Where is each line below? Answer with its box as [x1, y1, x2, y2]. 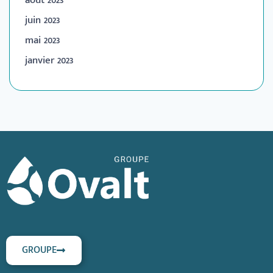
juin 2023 [25, 12, 60, 29]
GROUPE [22, 242, 57, 259]
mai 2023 [25, 32, 60, 49]
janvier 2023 [25, 52, 73, 69]
